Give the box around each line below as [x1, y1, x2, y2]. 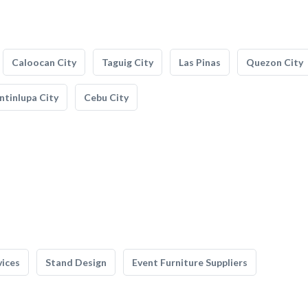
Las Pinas [179, 56, 221, 68]
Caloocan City [12, 56, 76, 68]
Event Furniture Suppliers [132, 256, 247, 268]
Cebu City [84, 91, 129, 103]
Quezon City [246, 56, 303, 68]
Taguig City [102, 56, 153, 68]
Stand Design [45, 256, 107, 268]
